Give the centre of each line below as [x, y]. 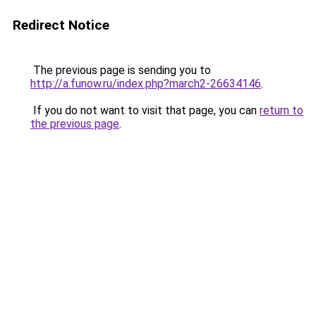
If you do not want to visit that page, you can [145, 110]
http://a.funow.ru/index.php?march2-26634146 [146, 84]
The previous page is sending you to [121, 70]
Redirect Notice [61, 25]
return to [281, 110]
